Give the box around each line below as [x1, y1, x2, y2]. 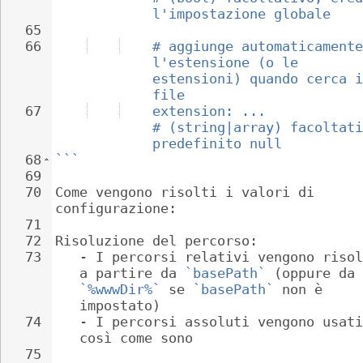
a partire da [79, 265, 185, 281]
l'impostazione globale [152, 6, 331, 22]
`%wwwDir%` [79, 281, 160, 297]
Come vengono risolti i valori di [55, 184, 322, 200]
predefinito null [152, 135, 282, 152]
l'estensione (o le [152, 54, 306, 70]
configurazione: [55, 200, 177, 216]
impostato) [79, 297, 160, 314]
